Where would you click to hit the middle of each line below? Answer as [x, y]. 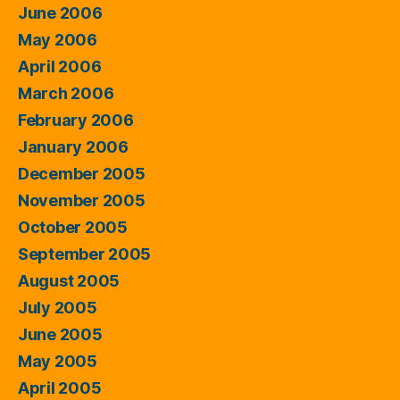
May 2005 [58, 361]
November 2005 [82, 200]
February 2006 [76, 120]
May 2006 [58, 39]
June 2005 [60, 334]
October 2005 [73, 227]
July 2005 [58, 307]
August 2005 [69, 280]
